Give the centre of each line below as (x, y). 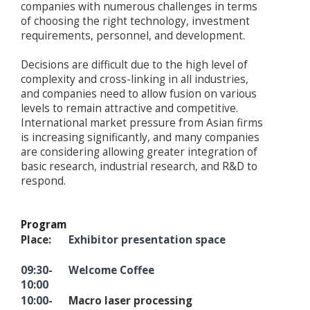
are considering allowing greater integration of (139, 152)
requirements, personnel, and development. (133, 36)
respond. (43, 181)
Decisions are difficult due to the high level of (134, 65)
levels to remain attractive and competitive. (129, 109)
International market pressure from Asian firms (142, 123)
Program (44, 225)
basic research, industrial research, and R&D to (139, 167)
